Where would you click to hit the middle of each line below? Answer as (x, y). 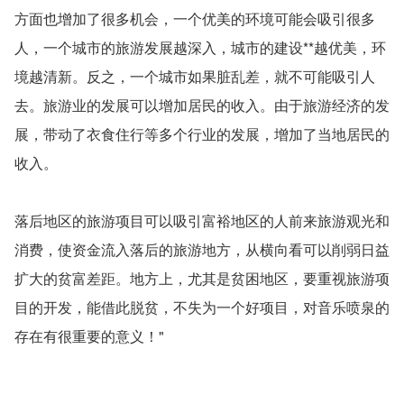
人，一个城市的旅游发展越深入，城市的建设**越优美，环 (200, 48)
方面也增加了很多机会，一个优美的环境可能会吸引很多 (194, 19)
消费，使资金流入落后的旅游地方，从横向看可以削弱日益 (202, 250)
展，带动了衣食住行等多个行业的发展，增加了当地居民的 (202, 134)
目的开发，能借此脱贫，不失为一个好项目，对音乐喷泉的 (202, 308)
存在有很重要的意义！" (89, 336)
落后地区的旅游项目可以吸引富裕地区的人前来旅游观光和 (202, 221)
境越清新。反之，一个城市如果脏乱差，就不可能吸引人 (194, 77)
